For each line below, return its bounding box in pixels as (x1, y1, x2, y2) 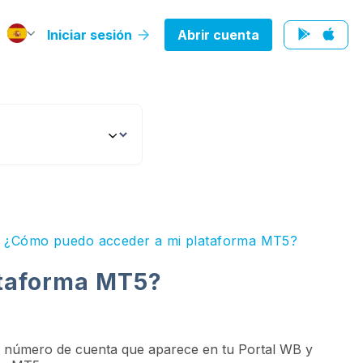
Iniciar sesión (47, 27, 135, 43)
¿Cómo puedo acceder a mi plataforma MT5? (4, 233, 298, 249)
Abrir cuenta (177, 27, 259, 43)
